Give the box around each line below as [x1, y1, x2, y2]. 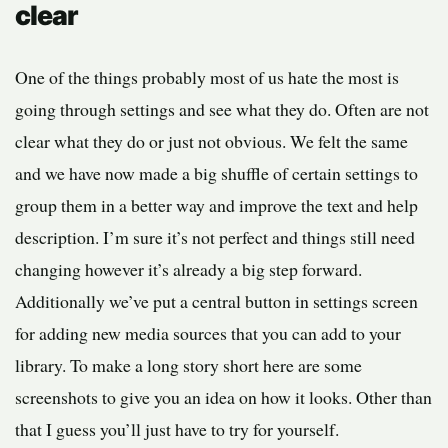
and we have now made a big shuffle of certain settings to [15, 161, 418, 186]
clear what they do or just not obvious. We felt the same [15, 129, 408, 154]
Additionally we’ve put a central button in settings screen [15, 289, 418, 314]
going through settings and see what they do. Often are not [15, 97, 429, 122]
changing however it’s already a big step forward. [15, 257, 362, 282]
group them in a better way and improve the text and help [15, 193, 418, 218]
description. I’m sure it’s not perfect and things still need [15, 225, 415, 250]
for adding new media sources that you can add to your [15, 321, 401, 346]
